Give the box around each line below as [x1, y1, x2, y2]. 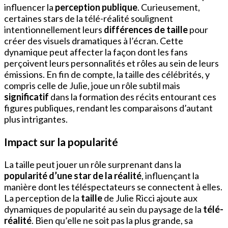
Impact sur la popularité [4, 135, 118, 148]
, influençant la [141, 169, 199, 181]
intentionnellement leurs [4, 23, 104, 35]
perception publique [55, 1, 137, 13]
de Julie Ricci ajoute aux [102, 192, 197, 204]
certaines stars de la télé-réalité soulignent [4, 12, 173, 24]
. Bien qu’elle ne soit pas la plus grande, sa [32, 214, 193, 226]
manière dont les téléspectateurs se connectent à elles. [4, 181, 222, 192]
